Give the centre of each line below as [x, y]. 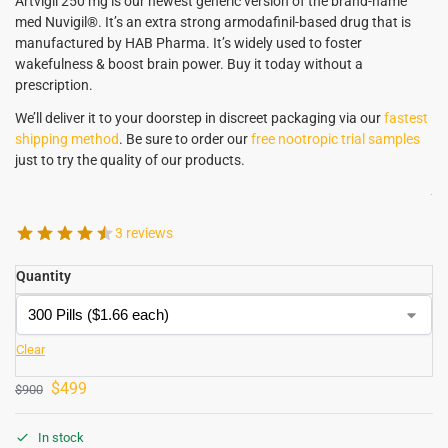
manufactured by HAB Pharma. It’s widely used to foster [188, 42]
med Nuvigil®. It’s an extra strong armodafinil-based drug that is [213, 21]
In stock [61, 438]
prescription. [54, 84]
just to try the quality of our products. [130, 159]
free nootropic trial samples [335, 138]
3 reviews [144, 232]
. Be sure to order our [185, 138]
